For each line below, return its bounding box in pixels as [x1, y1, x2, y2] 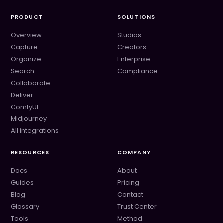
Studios [117, 30, 141, 40]
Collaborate [11, 78, 50, 88]
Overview [11, 30, 42, 40]
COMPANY [117, 148, 151, 156]
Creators [117, 42, 146, 52]
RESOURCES [11, 148, 49, 156]
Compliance [117, 66, 158, 76]
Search [11, 66, 34, 76]
